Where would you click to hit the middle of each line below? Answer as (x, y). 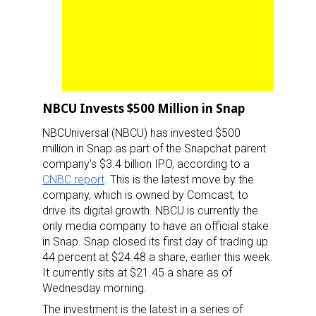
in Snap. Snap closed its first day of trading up (155, 241)
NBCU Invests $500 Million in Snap (144, 108)
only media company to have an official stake (156, 226)
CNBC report (73, 179)
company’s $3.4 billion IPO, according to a (146, 164)
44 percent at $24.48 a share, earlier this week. (158, 257)
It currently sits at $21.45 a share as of (137, 272)
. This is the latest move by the (179, 179)
